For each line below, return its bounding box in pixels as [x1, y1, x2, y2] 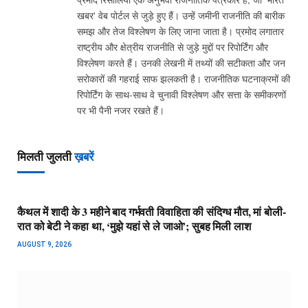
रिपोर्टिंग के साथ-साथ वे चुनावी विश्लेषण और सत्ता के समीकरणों [77, 87, 286, 101]
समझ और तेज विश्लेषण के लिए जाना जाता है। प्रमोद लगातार [77, 24, 284, 38]
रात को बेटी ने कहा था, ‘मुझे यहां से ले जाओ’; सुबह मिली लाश [17, 217, 251, 234]
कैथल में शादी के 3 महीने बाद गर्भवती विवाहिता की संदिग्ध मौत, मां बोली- [17, 203, 286, 219]
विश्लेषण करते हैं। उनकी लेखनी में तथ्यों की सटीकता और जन [77, 56, 285, 69]
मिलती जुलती [17, 149, 74, 164]
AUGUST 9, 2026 [17, 240, 71, 248]
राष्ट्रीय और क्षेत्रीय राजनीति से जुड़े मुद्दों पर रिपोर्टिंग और [77, 40, 268, 54]
